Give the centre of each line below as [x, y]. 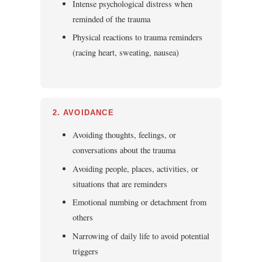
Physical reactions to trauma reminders [138, 37]
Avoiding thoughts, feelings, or [125, 135]
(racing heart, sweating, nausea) [126, 53]
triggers [86, 251]
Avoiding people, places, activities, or [136, 168]
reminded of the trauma [112, 19]
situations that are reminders [120, 184]
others [83, 218]
